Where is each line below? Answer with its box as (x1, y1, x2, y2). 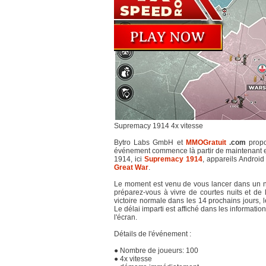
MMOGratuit (185, 138, 226, 147)
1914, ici (114, 155, 144, 163)
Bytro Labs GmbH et (114, 138, 186, 147)
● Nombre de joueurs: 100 (114, 246, 198, 255)
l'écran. (114, 213, 137, 221)
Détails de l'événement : (114, 230, 191, 238)
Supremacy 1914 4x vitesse (114, 122, 203, 130)
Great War (114, 163, 148, 172)
